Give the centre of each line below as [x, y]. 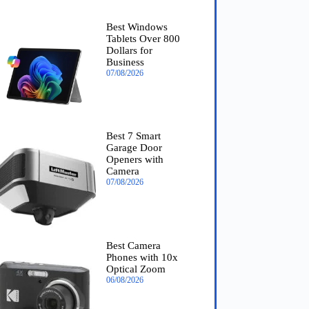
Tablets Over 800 [143, 38]
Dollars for [129, 50]
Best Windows [137, 27]
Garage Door [134, 148]
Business [125, 62]
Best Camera [133, 246]
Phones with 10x [142, 258]
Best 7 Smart [133, 136]
